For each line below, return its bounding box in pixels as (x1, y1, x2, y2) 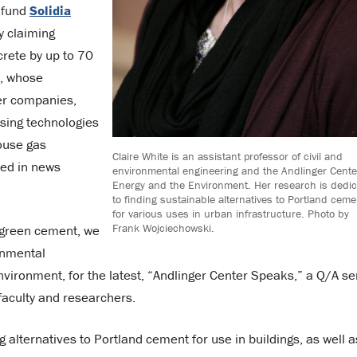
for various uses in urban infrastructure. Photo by (112, 206, 350, 221)
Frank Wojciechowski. (112, 220, 215, 235)
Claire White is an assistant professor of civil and (112, 148, 343, 163)
